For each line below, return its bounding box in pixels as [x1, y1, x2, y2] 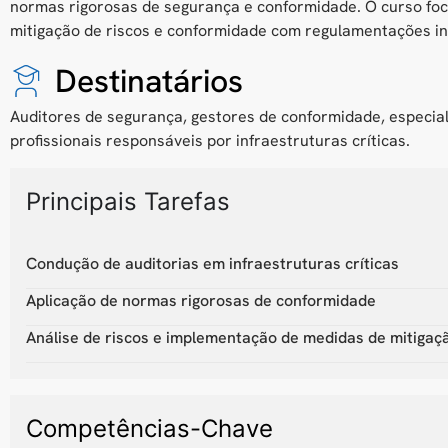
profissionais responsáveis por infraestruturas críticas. [10, 130, 410, 152]
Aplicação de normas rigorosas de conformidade [26, 289, 376, 311]
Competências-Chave [26, 413, 273, 443]
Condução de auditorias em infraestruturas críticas [26, 252, 399, 274]
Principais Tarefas [26, 186, 230, 216]
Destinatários [55, 60, 243, 103]
